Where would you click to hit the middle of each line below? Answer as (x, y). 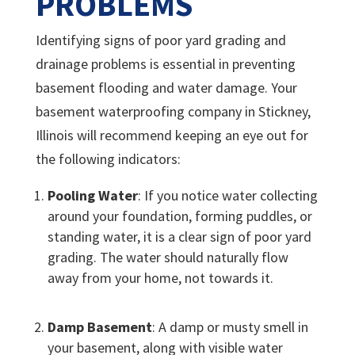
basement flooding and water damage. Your (166, 88)
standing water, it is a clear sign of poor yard (179, 237)
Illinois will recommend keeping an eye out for (172, 136)
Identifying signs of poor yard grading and (160, 40)
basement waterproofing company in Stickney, (173, 112)
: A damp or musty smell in (230, 327)
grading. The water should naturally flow (168, 258)
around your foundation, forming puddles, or (179, 216)
